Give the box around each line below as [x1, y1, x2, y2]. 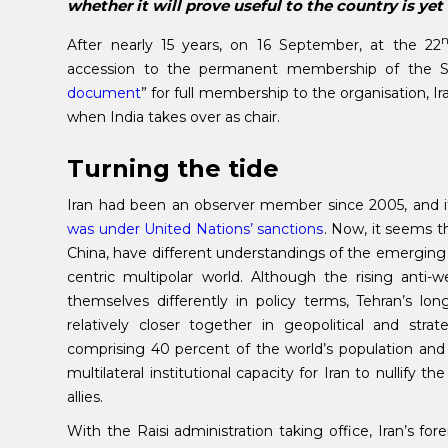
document [67, 83, 142, 102]
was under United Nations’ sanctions [67, 219, 324, 238]
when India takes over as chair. [67, 107, 281, 126]
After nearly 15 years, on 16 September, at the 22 [67, 35, 442, 54]
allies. [67, 387, 104, 406]
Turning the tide [67, 153, 280, 183]
